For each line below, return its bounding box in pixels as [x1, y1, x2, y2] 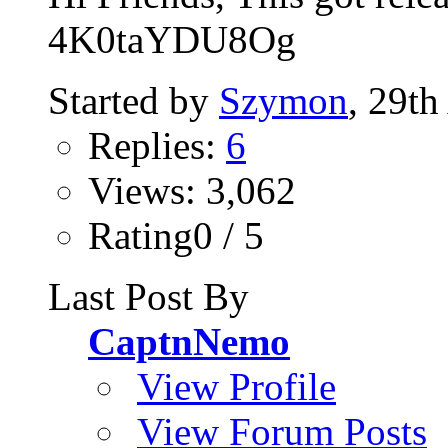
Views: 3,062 [88, 169, 296, 213]
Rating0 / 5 [88, 214, 264, 258]
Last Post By [48, 275, 249, 319]
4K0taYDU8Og [48, 18, 296, 62]
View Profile [137, 365, 336, 409]
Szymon [219, 79, 348, 123]
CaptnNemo [88, 320, 290, 364]
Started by [48, 79, 219, 123]
